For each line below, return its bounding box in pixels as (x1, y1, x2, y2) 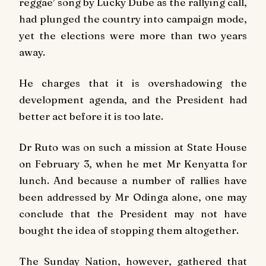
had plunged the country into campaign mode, (19, 12, 247, 26)
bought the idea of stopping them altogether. (19, 223, 239, 236)
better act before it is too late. (19, 110, 163, 123)
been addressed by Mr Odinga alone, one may (19, 190, 247, 203)
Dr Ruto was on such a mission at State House (19, 140, 247, 153)
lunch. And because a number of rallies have (19, 173, 247, 186)
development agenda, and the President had (19, 93, 247, 106)
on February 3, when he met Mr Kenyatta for (19, 157, 247, 170)
